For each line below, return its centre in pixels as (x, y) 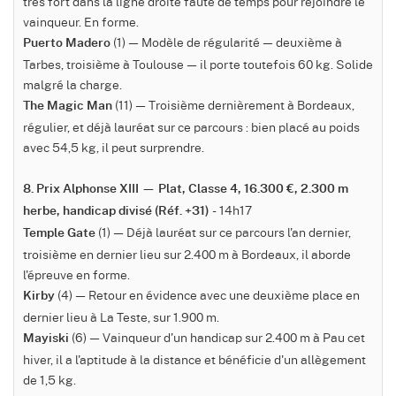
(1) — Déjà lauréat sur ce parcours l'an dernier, (223, 232)
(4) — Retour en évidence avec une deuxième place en (207, 295)
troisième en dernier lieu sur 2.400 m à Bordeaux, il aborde (187, 254)
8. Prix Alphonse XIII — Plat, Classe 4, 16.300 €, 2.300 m (186, 190)
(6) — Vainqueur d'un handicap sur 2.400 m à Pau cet (217, 337)
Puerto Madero (67, 44)
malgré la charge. (72, 84)
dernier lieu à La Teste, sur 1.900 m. (121, 317)
